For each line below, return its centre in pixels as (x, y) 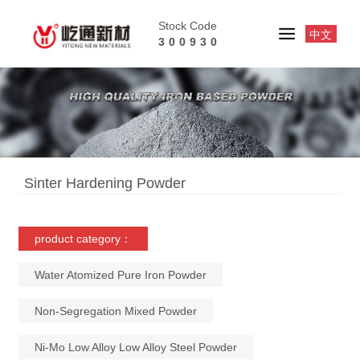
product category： (84, 239)
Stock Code (188, 26)
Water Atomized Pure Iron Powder (121, 275)
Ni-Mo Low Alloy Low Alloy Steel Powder (136, 347)
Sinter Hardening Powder (105, 183)
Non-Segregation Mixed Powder (116, 311)
